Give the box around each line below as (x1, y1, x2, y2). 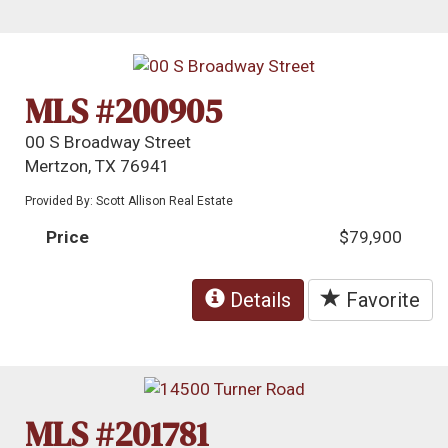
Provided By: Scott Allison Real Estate (25, 193, 234, 208)
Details (225, 287, 291, 312)
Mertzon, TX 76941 (25, 155, 171, 176)
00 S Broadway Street (25, 131, 192, 152)
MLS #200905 (25, 87, 223, 134)
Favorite (341, 287, 420, 312)
